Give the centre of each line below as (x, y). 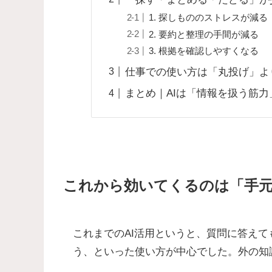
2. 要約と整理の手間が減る (203, 34)
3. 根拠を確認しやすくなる (203, 51)
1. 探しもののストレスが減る (208, 17)
